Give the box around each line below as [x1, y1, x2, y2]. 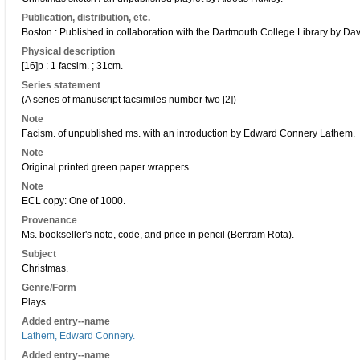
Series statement [22, 80, 100, 91]
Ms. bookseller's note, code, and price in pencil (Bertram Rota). [22, 229, 294, 240]
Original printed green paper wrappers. [22, 162, 191, 173]
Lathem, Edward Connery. [22, 330, 135, 342]
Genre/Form [22, 282, 76, 293]
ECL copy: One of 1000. [22, 195, 125, 207]
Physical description [22, 46, 115, 57]
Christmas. [22, 263, 68, 274]
